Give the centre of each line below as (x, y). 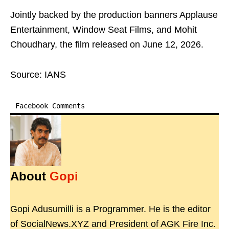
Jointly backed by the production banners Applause (114, 15)
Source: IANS (38, 75)
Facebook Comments (50, 106)
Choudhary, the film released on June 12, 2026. (107, 44)
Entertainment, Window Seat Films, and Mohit (104, 30)
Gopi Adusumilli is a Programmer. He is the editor (110, 209)
